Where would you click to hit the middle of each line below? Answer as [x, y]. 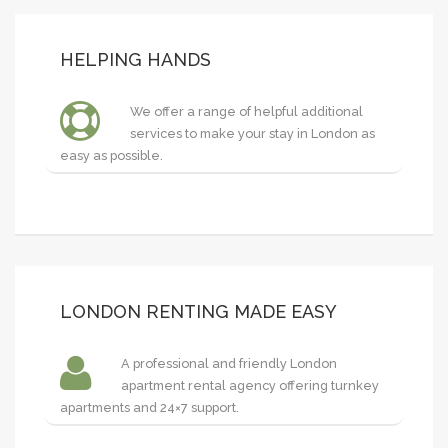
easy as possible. [111, 155]
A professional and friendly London [229, 363]
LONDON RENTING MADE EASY [198, 311]
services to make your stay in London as [252, 133]
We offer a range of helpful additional [246, 111]
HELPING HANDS [135, 59]
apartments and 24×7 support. [149, 407]
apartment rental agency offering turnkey [250, 385]
